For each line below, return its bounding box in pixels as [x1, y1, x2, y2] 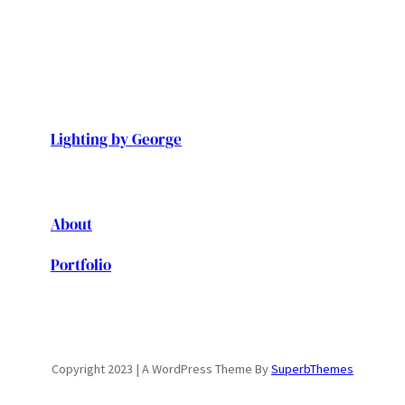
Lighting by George [51, 128, 182, 150]
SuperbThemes [271, 360, 353, 377]
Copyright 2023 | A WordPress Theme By [52, 360, 271, 377]
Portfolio [51, 254, 111, 277]
